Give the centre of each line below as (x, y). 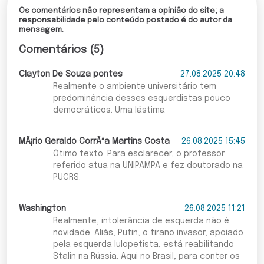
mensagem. (41, 30)
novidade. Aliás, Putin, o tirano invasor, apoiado (148, 233)
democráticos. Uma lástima (109, 110)
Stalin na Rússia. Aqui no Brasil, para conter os (146, 257)
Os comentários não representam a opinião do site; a (121, 11)
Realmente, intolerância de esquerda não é (141, 221)
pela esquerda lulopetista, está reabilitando (143, 245)
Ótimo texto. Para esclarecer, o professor (138, 154)
